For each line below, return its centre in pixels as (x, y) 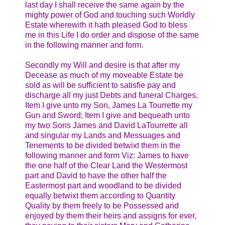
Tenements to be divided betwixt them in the (103, 146)
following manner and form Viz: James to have (107, 156)
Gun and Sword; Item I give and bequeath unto (107, 116)
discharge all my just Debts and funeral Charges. (111, 95)
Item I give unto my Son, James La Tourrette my (109, 105)
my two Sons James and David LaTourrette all (106, 126)
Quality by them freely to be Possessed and (102, 206)
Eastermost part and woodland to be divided (103, 186)
